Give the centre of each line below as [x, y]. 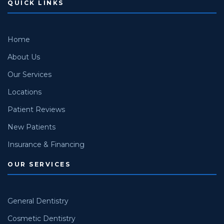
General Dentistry [38, 201]
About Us [24, 57]
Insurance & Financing [46, 144]
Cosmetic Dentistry [41, 218]
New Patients [31, 127]
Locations [24, 92]
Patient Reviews [36, 109]
